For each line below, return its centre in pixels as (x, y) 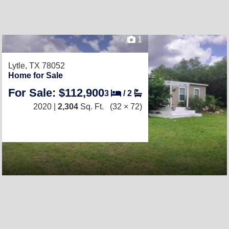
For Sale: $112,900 (56, 93)
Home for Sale (36, 75)
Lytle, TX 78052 (37, 66)
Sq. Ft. (91, 107)
